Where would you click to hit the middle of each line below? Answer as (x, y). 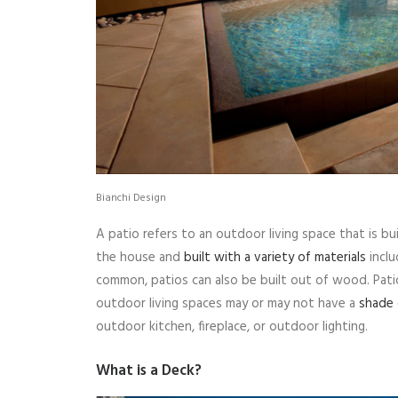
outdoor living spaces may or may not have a (227, 303)
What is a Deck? (149, 370)
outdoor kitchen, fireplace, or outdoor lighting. (232, 326)
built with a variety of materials (277, 257)
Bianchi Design (131, 198)
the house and (140, 257)
